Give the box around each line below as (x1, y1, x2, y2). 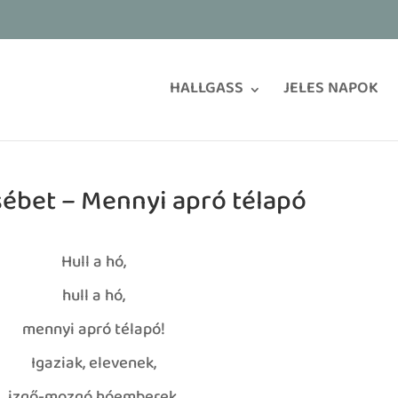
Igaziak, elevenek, (30, 348, 156, 381)
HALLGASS (170, 74, 243, 106)
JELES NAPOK (283, 74, 378, 106)
